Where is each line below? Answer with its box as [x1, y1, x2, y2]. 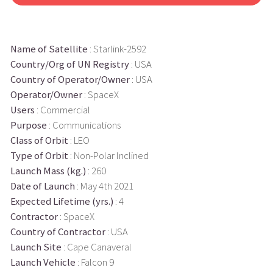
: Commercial [34, 103, 90, 116]
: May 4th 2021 [74, 179, 133, 193]
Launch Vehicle [10, 255, 76, 269]
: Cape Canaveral [61, 240, 132, 253]
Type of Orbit [10, 149, 68, 162]
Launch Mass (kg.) [10, 164, 86, 177]
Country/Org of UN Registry [10, 57, 129, 71]
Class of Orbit [10, 133, 68, 147]
